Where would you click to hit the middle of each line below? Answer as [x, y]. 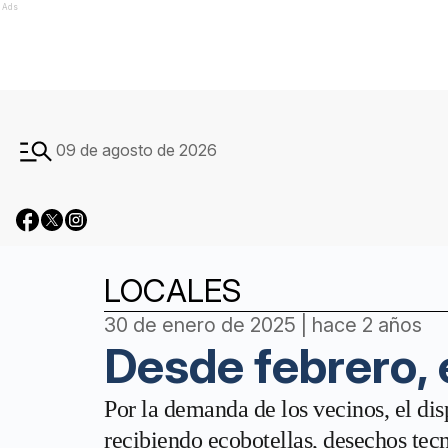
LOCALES [172, 290]
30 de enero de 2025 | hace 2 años [263, 325]
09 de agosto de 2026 [136, 150]
